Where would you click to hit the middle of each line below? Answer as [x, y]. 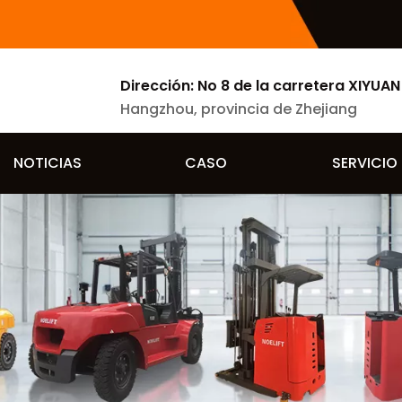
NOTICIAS [47, 163]
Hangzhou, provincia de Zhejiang [239, 109]
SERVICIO [365, 163]
